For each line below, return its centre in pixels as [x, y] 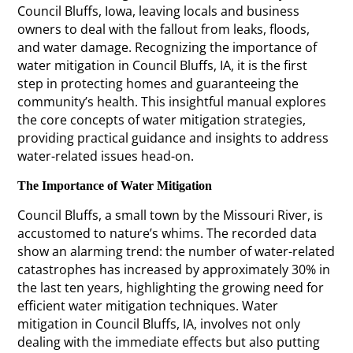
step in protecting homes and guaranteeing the [158, 83]
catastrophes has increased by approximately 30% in [174, 269]
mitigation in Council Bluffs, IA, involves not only [159, 323]
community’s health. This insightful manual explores [172, 101]
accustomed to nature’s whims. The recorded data [167, 233]
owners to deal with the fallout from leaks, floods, [164, 29]
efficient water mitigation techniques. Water [148, 305]
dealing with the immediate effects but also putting [169, 342]
